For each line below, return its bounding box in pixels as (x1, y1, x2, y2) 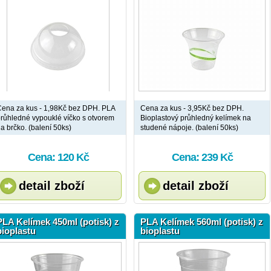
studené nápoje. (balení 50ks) (140, 123, 238, 132)
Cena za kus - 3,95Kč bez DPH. (140, 104, 244, 113)
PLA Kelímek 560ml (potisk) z (140, 217, 263, 227)
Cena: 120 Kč (27, 151, 89, 163)
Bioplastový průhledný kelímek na (140, 114, 251, 122)
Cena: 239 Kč (171, 151, 233, 163)
